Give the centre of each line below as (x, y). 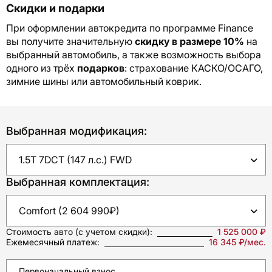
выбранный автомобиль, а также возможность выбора (134, 55)
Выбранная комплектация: (78, 182)
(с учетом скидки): (113, 232)
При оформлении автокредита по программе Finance (130, 28)
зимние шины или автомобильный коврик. (104, 82)
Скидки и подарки (55, 8)
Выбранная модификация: (76, 131)
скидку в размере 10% (189, 42)
